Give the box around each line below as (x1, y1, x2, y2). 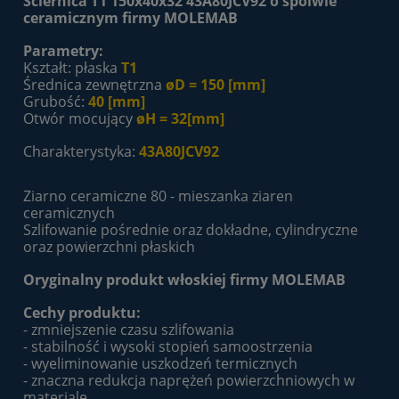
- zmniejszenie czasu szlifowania (23, 320, 234, 340)
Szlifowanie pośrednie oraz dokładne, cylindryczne (23, 220, 358, 240)
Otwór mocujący (23, 109, 133, 129)
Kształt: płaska (23, 58, 121, 78)
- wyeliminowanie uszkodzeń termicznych (23, 354, 297, 374)
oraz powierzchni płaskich (23, 237, 195, 257)
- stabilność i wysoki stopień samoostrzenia (23, 337, 313, 357)
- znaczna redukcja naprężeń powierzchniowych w (23, 370, 354, 391)
